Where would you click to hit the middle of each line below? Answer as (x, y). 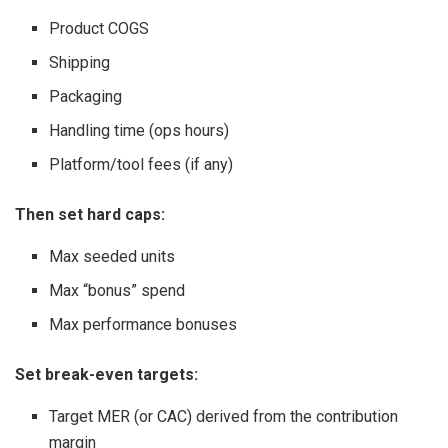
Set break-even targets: (106, 375)
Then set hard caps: (90, 215)
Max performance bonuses (143, 325)
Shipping (80, 63)
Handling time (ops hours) (139, 131)
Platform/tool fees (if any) (141, 165)
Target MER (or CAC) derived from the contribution (224, 417)
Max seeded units (112, 257)
